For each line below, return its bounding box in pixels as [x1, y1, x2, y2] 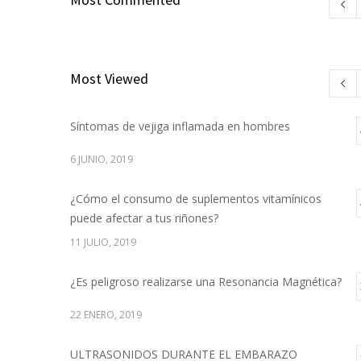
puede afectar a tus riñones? [70, 210, 218, 226]
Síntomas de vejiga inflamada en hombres [70, 118, 290, 134]
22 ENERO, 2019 [70, 308, 142, 322]
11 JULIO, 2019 [70, 235, 136, 249]
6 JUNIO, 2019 [70, 152, 133, 166]
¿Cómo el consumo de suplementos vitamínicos [70, 191, 322, 206]
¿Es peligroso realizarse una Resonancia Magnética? [70, 274, 342, 289]
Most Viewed [70, 69, 148, 88]
